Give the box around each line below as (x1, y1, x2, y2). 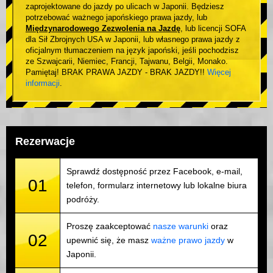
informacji (26, 79, 60, 88)
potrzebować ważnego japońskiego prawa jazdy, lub (26, 13, 207, 23)
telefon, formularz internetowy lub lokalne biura (66, 180, 247, 191)
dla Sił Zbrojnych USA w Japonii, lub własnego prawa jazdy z (26, 35, 240, 44)
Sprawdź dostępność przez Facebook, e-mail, (66, 166, 243, 177)
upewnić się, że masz (66, 235, 151, 246)
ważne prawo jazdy (151, 235, 225, 246)
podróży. (66, 194, 99, 205)
